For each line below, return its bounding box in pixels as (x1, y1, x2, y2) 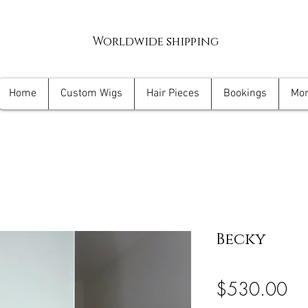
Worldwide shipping (91, 34, 219, 49)
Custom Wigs (60, 87, 122, 100)
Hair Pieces (146, 87, 199, 100)
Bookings (223, 87, 267, 100)
